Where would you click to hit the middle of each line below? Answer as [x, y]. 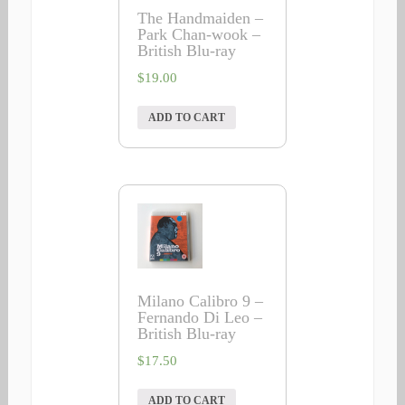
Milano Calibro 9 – [201, 301]
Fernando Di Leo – [200, 317]
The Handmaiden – [201, 18]
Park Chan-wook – [199, 34]
